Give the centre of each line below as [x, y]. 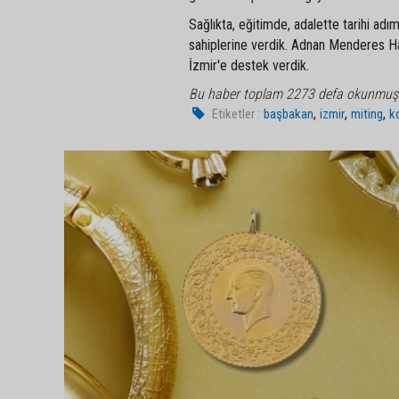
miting [367, 114]
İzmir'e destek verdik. [249, 65]
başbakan [289, 114]
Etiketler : [236, 114]
